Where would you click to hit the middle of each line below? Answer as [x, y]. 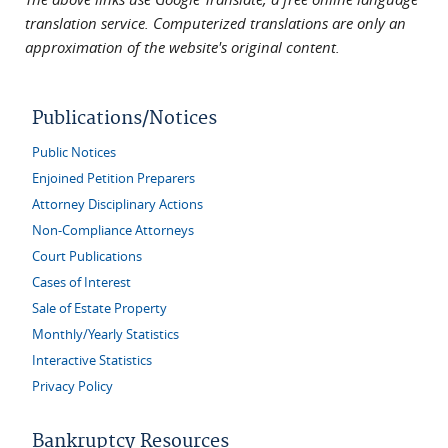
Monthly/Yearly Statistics [105, 334]
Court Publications [87, 256]
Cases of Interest [81, 282]
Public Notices [74, 152]
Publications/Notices [124, 118]
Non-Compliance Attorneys [113, 230]
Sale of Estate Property [99, 308]
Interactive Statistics [92, 360]
